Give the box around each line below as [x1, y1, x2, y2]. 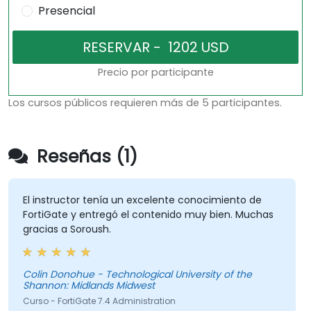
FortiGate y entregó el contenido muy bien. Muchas [22, 208, 274, 222]
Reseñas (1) [32, 144, 137, 169]
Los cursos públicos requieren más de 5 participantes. [8, 96, 282, 110]
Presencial [37, 3, 95, 19]
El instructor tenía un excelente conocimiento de [22, 193, 262, 208]
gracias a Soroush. [22, 222, 111, 237]
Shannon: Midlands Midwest [22, 278, 155, 293]
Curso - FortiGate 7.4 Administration [22, 295, 176, 308]
